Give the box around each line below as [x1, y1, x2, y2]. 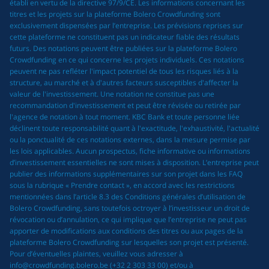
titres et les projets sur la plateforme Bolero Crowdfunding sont [10, 8, 220, 19]
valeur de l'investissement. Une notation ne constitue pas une [10, 88, 214, 99]
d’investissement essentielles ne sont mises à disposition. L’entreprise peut [10, 157, 259, 168]
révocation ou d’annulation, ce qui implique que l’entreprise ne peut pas [10, 214, 247, 225]
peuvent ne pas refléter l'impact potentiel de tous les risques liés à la [10, 65, 238, 76]
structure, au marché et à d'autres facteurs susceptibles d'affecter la [10, 77, 238, 88]
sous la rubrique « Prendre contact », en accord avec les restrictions [10, 180, 235, 190]
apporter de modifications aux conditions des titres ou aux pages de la [10, 225, 243, 236]
